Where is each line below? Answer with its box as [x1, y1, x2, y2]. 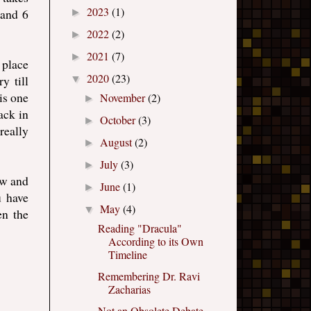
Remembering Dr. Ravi [97, 269, 200, 284]
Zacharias [108, 282, 151, 297]
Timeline [108, 247, 147, 262]
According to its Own [108, 234, 203, 249]
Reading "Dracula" [97, 221, 182, 236]
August [100, 135, 135, 150]
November [100, 90, 149, 106]
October [100, 112, 139, 128]
